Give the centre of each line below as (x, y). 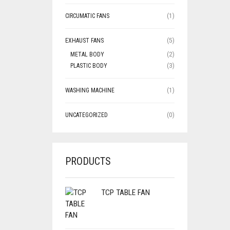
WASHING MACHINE (90, 90)
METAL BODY (87, 54)
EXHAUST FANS (84, 41)
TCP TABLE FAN (126, 193)
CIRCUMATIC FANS (87, 16)
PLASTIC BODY (89, 66)
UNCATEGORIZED (87, 115)
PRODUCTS (88, 161)
